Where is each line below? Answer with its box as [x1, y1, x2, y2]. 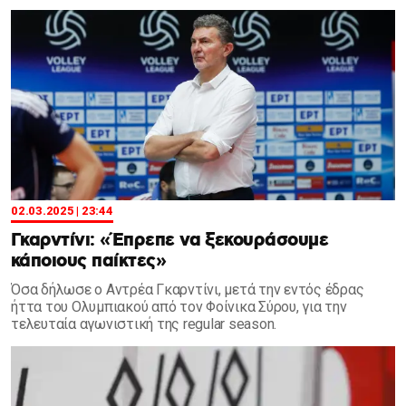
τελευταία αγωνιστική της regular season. [11, 315, 276, 333]
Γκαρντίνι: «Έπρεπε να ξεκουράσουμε [11, 228, 329, 253]
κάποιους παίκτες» [11, 249, 167, 274]
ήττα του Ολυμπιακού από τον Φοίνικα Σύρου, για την [11, 298, 347, 315]
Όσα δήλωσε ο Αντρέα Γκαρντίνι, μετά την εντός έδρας [11, 281, 364, 298]
